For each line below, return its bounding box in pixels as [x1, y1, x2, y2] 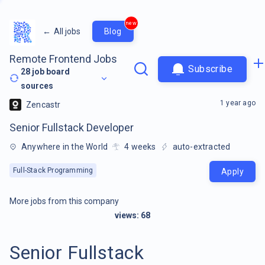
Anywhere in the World [21, 141, 108, 151]
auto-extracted [172, 141, 231, 151]
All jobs [54, 26, 80, 36]
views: [115, 210, 141, 220]
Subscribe [188, 63, 232, 75]
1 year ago [220, 98, 256, 107]
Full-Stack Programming [13, 166, 93, 174]
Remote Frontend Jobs [9, 52, 117, 65]
